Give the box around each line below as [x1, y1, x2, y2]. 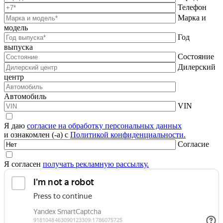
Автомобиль [4, 92, 46, 101]
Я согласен [4, 159, 43, 168]
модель [4, 23, 28, 32]
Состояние [178, 52, 214, 61]
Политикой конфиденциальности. [70, 130, 186, 139]
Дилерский [178, 62, 216, 71]
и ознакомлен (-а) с [4, 130, 70, 139]
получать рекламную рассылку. [43, 159, 149, 168]
